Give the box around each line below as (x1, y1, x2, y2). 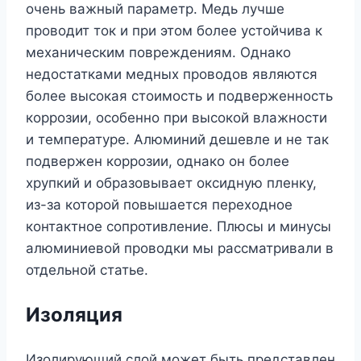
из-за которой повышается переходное (26, 197, 293, 214)
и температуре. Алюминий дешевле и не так (26, 131, 329, 148)
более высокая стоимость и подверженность (26, 88, 333, 105)
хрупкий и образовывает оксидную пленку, (26, 175, 317, 192)
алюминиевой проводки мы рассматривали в (26, 240, 334, 257)
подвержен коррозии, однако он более (26, 153, 289, 170)
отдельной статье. (26, 262, 148, 279)
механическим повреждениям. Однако (26, 44, 291, 61)
